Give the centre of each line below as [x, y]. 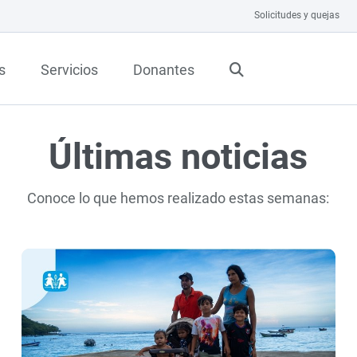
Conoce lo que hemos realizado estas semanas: [178, 198]
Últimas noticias [178, 157]
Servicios [69, 69]
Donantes [164, 69]
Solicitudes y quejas [297, 15]
